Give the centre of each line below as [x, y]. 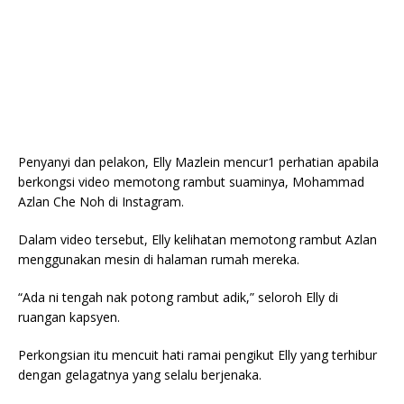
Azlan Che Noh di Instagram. [101, 202]
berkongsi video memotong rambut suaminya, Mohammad [191, 182]
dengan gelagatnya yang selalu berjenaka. [140, 375]
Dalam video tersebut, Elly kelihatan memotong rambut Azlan [197, 240]
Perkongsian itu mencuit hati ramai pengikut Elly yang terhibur [197, 355]
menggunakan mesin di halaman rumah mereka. [159, 260]
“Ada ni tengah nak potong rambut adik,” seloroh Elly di [178, 298]
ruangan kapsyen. [69, 317]
